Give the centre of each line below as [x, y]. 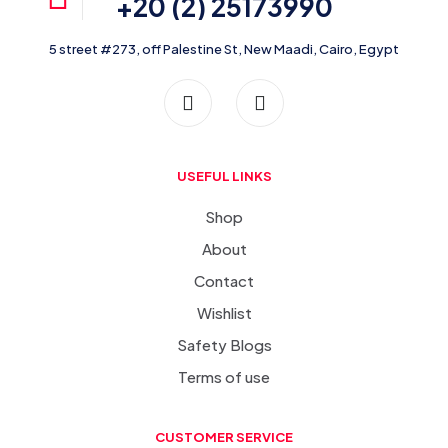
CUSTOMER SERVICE [224, 436]
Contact [224, 280]
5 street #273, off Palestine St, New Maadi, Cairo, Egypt [224, 48]
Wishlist [224, 312]
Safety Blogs [224, 344]
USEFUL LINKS [224, 175]
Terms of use [224, 376]
